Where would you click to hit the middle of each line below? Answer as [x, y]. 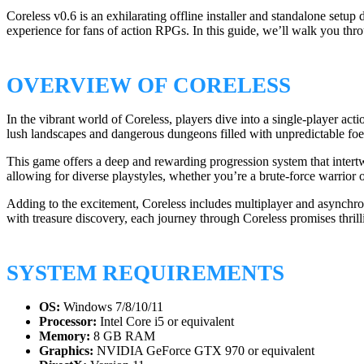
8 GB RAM [123, 336]
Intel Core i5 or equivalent [165, 322]
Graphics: [66, 351]
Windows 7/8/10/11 [112, 307]
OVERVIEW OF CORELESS [149, 85]
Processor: [68, 322]
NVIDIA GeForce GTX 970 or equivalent [204, 351]
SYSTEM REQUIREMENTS [145, 273]
